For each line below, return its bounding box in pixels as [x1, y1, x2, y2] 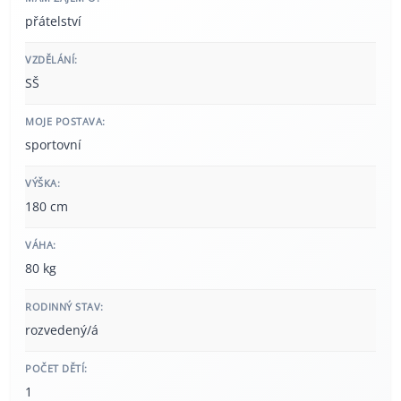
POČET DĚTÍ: [25, 361, 88, 375]
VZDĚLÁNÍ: [25, 52, 78, 66]
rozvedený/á [25, 320, 98, 338]
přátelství [25, 12, 81, 30]
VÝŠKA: [25, 175, 60, 190]
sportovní [25, 135, 81, 153]
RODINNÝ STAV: [25, 299, 104, 313]
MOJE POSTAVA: [25, 114, 106, 128]
